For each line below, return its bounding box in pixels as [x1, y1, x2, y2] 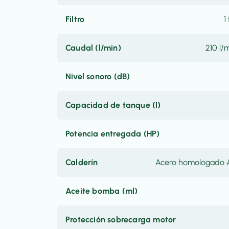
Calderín [65, 157, 98, 167]
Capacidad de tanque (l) [65, 100, 161, 110]
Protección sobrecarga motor [65, 215, 176, 224]
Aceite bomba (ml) [65, 186, 138, 196]
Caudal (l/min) [65, 43, 121, 53]
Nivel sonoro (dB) [65, 72, 130, 81]
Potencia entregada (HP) [65, 129, 160, 139]
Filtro [65, 14, 85, 24]
